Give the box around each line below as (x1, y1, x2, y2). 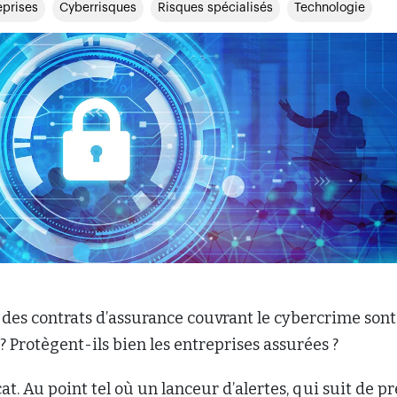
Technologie (294, 2, 365, 14)
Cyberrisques (59, 2, 136, 14)
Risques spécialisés (158, 2, 273, 14)
